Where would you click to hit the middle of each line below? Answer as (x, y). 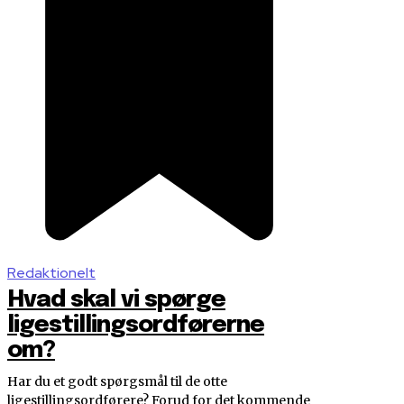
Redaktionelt (51, 273)
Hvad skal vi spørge (116, 300)
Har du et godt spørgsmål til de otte (117, 382)
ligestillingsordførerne (136, 326)
